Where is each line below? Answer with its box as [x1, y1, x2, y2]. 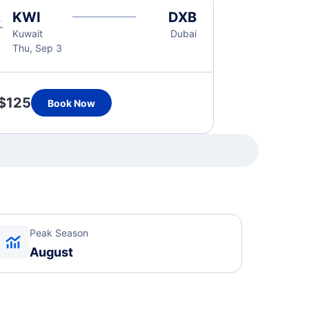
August [30, 245, 74, 259]
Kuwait [12, 28, 43, 39]
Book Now [47, 97, 95, 109]
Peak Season [30, 227, 89, 239]
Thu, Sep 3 [12, 42, 62, 54]
